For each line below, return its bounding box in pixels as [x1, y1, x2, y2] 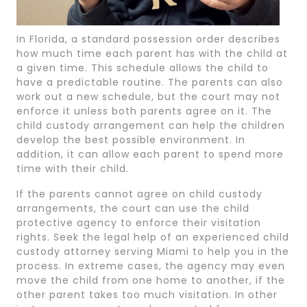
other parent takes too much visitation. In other [16, 287, 278, 302]
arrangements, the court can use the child [16, 201, 249, 215]
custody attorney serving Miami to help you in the [16, 244, 289, 258]
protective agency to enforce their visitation [16, 215, 261, 230]
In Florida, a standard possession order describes [16, 32, 280, 46]
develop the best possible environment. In [16, 132, 245, 147]
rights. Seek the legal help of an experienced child [16, 230, 289, 244]
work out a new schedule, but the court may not [16, 89, 280, 103]
